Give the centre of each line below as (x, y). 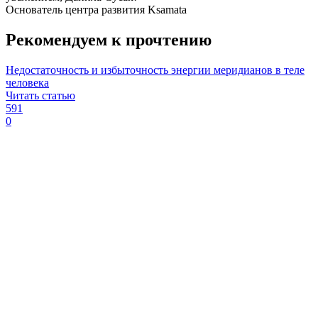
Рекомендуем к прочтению (109, 39)
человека (27, 82)
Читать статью (40, 95)
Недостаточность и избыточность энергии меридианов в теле (155, 70)
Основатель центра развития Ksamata (96, 10)
